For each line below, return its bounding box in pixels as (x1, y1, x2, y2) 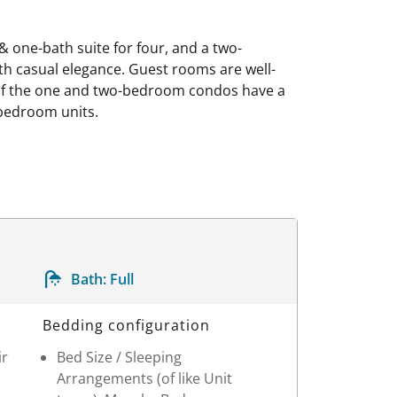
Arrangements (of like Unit (56, 368, 232, 388)
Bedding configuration (42, 315, 211, 335)
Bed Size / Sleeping (56, 346, 182, 367)
